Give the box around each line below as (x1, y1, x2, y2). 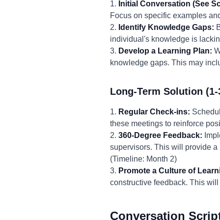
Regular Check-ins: (118, 108, 190, 116)
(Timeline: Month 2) (110, 155, 177, 163)
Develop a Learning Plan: (118, 47, 212, 55)
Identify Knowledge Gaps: (118, 23, 214, 31)
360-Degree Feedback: (118, 131, 202, 139)
